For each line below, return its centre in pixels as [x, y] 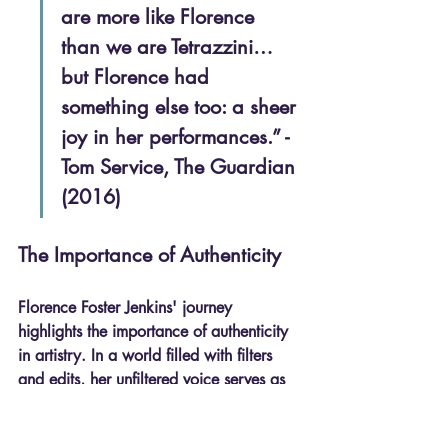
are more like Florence [160, 17]
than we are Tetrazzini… [170, 47]
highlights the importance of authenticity [155, 332]
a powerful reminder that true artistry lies [158, 404]
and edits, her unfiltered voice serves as [154, 380]
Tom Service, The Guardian [181, 167]
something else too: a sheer [181, 107]
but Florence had [138, 77]
